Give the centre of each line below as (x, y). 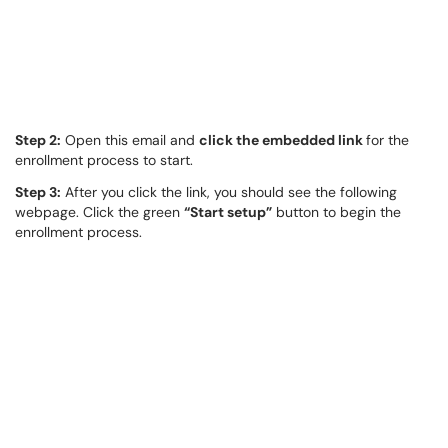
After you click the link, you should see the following (229, 192)
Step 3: (38, 192)
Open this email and (130, 140)
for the (387, 140)
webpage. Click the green (99, 212)
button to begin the (336, 212)
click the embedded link (282, 140)
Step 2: (38, 140)
